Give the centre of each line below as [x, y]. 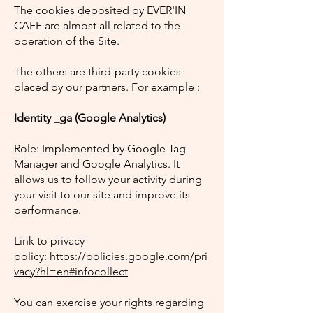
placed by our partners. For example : [107, 87]
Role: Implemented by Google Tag [100, 148]
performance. [48, 210]
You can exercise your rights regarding [109, 302]
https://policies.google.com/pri [129, 256]
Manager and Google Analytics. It [97, 164]
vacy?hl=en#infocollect [71, 271]
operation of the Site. [67, 41]
